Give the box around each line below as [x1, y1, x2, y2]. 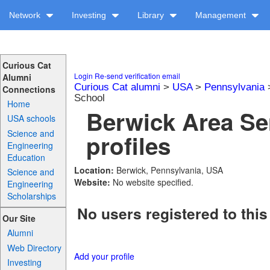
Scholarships [7, 189, 57, 202]
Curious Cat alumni [74, 81, 160, 93]
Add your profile [74, 250, 134, 263]
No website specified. [112, 176, 193, 188]
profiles [86, 129, 171, 162]
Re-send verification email [94, 71, 180, 81]
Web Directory [7, 241, 62, 254]
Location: [74, 164, 116, 176]
